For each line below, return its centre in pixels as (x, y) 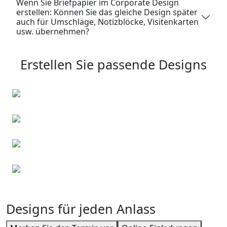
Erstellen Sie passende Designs (113, 65)
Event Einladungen (48, 158)
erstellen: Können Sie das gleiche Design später (107, 12)
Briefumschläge (42, 108)
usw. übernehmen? (53, 32)
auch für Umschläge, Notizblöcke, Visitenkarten (107, 22)
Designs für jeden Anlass (81, 209)
